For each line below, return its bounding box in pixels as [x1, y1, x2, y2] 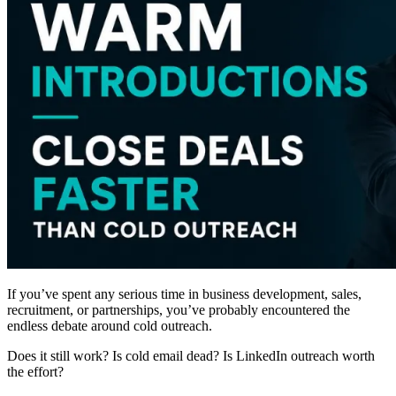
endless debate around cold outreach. [7, 317, 212, 333]
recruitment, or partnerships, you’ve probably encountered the [7, 301, 350, 317]
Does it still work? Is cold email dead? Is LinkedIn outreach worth [7, 347, 375, 363]
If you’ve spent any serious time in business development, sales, [7, 286, 362, 301]
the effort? [7, 363, 64, 379]
